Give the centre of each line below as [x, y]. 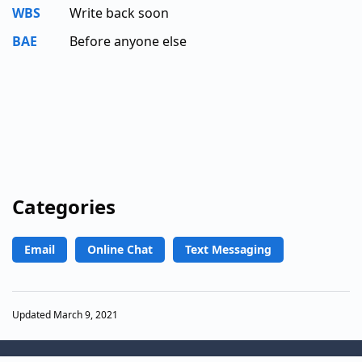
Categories [64, 206]
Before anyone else [128, 41]
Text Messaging [228, 249]
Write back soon [119, 13]
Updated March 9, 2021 [65, 315]
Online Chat [120, 249]
